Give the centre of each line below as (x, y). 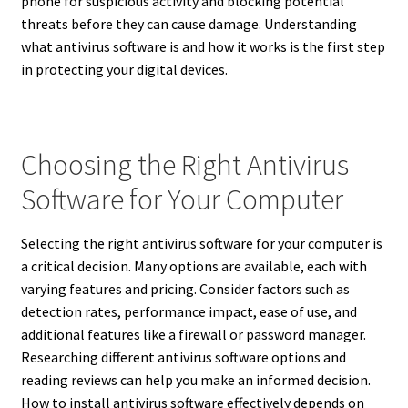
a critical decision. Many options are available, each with (194, 266)
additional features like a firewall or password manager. (193, 335)
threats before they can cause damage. (141, 23)
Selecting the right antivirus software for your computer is (201, 244)
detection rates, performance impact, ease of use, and (189, 312)
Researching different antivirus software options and (183, 357)
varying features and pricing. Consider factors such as (185, 289)
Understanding (309, 23)
